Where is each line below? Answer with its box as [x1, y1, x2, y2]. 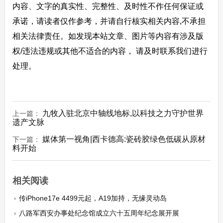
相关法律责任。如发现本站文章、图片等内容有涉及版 [12, 32, 204, 40]
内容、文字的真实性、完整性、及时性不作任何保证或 [12, 2, 204, 10]
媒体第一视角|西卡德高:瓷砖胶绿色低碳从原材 [42, 135, 206, 143]
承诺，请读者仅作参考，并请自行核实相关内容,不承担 [12, 17, 206, 25]
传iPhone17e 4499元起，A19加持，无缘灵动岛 [18, 194, 167, 202]
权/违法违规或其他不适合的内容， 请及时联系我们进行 [12, 47, 208, 55]
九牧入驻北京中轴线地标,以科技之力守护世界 [42, 109, 204, 117]
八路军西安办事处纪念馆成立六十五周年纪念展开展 [18, 209, 179, 217]
